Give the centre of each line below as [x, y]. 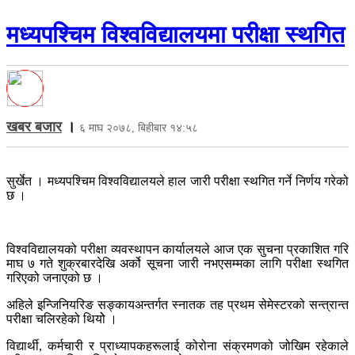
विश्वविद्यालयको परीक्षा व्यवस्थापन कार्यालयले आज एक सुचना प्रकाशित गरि [177, 249]
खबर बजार [34, 126]
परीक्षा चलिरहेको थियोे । [62, 319]
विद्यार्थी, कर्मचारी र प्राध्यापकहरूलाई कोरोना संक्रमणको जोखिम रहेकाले [177, 345]
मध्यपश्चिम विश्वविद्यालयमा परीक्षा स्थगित [176, 34]
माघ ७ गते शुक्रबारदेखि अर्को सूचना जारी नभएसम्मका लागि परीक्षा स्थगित [177, 263]
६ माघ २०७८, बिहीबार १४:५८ [139, 128]
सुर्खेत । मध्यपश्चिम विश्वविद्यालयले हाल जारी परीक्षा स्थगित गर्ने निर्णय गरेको [177, 181]
